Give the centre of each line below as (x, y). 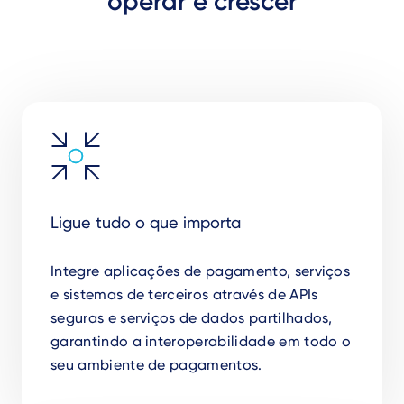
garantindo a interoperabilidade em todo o (201, 341)
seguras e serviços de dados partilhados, (192, 318)
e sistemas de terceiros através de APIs (184, 294)
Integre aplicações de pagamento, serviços (201, 271)
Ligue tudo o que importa (146, 222)
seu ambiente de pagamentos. (156, 365)
